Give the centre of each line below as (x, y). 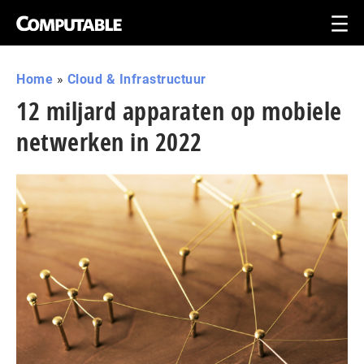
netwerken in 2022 (109, 142)
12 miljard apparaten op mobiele (179, 111)
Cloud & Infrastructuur (136, 79)
